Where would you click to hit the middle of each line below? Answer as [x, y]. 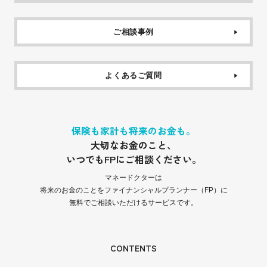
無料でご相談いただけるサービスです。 [133, 203]
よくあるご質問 [133, 76]
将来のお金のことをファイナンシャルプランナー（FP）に [133, 190]
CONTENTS [133, 248]
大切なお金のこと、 [133, 145]
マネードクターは [133, 178]
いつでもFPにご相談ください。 [133, 159]
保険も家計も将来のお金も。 [133, 131]
